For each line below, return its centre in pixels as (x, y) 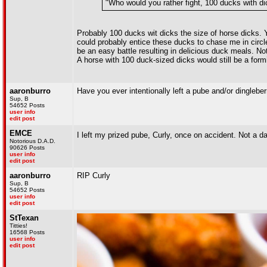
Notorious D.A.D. (32, 141)
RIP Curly (94, 176)
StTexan (24, 218)
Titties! (18, 226)
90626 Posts (27, 148)
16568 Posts (27, 232)
